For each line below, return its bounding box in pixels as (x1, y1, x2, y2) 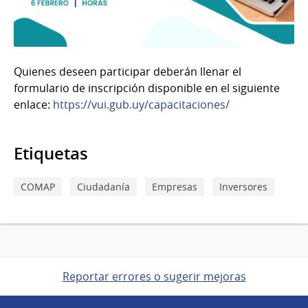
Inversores (219, 179, 267, 193)
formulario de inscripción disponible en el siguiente (14, 80, 280, 96)
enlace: (14, 96, 53, 112)
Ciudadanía (77, 179, 130, 193)
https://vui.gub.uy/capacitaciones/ (53, 96, 230, 112)
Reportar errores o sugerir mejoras (62, 268, 246, 284)
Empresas (152, 179, 197, 193)
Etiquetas (14, 142, 88, 164)
